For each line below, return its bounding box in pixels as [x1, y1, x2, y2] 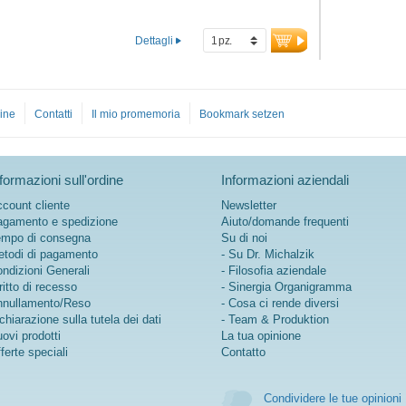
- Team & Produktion [221, 313, 329, 327]
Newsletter [221, 198, 276, 213]
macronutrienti [134, 11, 217, 26]
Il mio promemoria [92, 108, 180, 121]
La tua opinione [221, 329, 301, 343]
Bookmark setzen [199, 108, 285, 121]
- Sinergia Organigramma [221, 280, 352, 295]
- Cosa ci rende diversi [221, 296, 339, 311]
